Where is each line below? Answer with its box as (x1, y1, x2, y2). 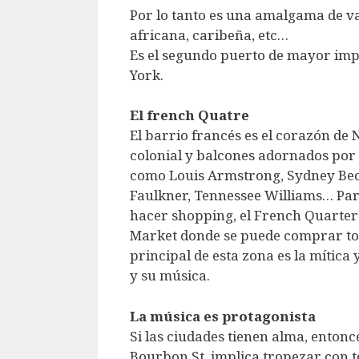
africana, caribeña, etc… (130, 25, 288, 44)
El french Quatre (130, 106, 249, 125)
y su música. (130, 266, 210, 285)
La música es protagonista (130, 306, 316, 325)
